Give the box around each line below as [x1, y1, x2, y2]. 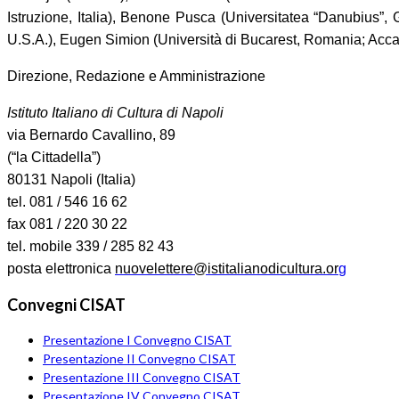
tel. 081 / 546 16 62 [7, 194, 131, 210]
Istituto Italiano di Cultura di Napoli [7, 105, 227, 121]
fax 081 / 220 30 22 [7, 216, 131, 232]
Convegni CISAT [7, 295, 126, 315]
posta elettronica [7, 261, 115, 277]
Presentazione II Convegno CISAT [43, 351, 236, 367]
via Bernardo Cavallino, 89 [7, 127, 179, 143]
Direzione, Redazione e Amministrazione [7, 69, 265, 85]
